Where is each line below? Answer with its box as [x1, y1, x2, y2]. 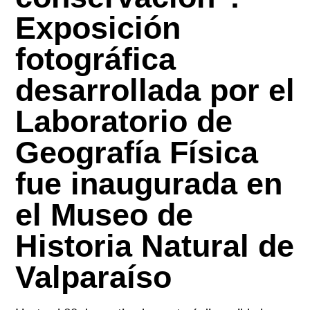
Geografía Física [15, 135, 258, 171]
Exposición [15, 10, 181, 46]
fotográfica [15, 42, 176, 77]
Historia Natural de [15, 228, 294, 264]
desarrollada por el [15, 73, 295, 109]
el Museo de [15, 197, 193, 233]
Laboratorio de [15, 104, 232, 140]
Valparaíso [15, 259, 172, 295]
